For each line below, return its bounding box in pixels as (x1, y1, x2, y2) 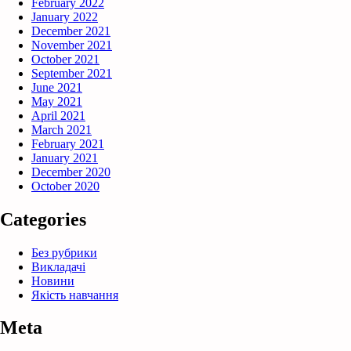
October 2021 (31, 52, 100, 66)
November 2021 (31, 38, 112, 52)
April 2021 (31, 108, 85, 122)
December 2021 (31, 24, 110, 38)
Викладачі (31, 259, 85, 273)
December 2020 (31, 165, 110, 179)
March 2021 (31, 122, 92, 136)
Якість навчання (31, 288, 118, 302)
